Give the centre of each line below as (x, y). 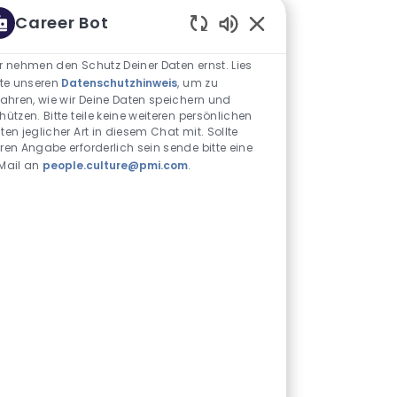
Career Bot (61, 22)
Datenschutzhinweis (120, 82)
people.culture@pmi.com (116, 165)
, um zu (198, 82)
